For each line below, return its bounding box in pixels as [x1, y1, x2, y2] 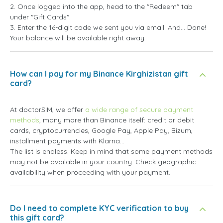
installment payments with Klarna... [10, 136, 124, 145]
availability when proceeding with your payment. [10, 167, 170, 177]
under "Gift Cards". [10, 12, 71, 21]
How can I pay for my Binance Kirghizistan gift [10, 68, 188, 79]
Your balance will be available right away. [10, 33, 146, 42]
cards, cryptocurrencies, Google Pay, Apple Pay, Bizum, [10, 125, 193, 135]
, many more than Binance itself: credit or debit [39, 115, 194, 124]
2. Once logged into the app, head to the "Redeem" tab [10, 1, 193, 11]
